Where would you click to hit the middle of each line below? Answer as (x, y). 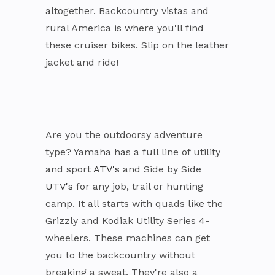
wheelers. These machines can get (128, 238)
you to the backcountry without (120, 255)
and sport (69, 169)
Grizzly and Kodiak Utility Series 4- (127, 220)
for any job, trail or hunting (138, 186)
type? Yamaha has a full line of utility (133, 152)
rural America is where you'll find (125, 28)
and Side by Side (161, 169)
